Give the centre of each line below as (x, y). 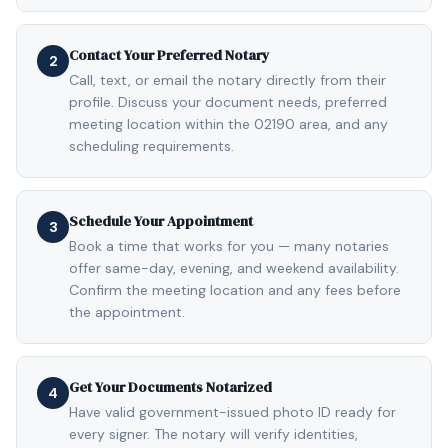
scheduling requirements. (151, 146)
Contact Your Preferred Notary (169, 55)
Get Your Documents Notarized (170, 387)
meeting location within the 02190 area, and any (228, 124)
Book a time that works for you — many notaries (229, 246)
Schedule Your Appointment (161, 221)
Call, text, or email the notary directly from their (227, 80)
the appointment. (127, 312)
